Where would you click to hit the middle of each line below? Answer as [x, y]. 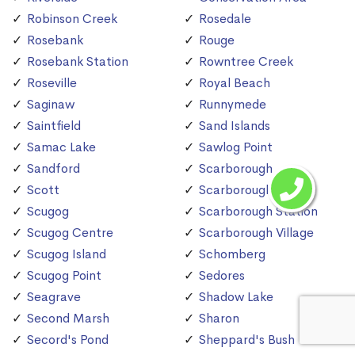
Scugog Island [67, 254]
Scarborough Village [256, 233]
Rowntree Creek [246, 62]
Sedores [222, 276]
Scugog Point [64, 276]
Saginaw [51, 105]
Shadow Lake [236, 297]
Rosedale [225, 19]
